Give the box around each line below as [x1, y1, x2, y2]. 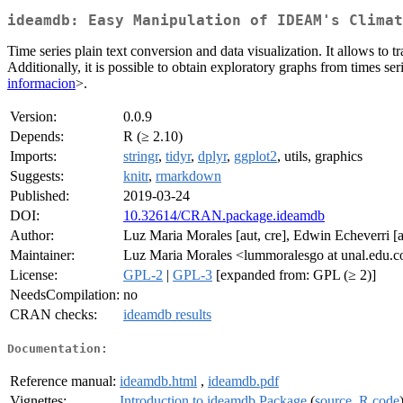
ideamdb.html [120, 372, 197, 389]
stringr [123, 148, 158, 165]
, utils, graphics [277, 148, 363, 165]
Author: [10, 228, 54, 244]
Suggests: [10, 168, 64, 184]
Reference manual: [10, 372, 116, 389]
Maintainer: [10, 247, 75, 264]
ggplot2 [234, 148, 277, 165]
